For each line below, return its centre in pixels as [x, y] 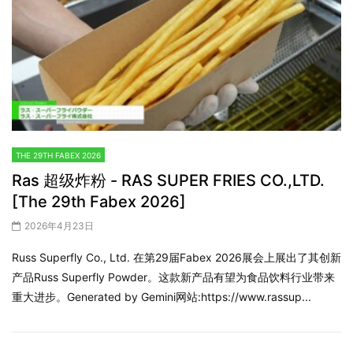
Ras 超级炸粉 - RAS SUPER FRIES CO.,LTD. [168, 180]
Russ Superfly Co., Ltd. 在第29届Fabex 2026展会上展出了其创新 [176, 257]
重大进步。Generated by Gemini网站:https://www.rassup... [162, 296]
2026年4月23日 [59, 225]
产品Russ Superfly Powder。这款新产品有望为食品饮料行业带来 [173, 277]
